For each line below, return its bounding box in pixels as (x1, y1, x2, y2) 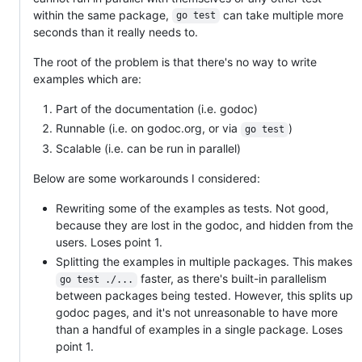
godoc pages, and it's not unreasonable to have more (56, 305, 338, 320)
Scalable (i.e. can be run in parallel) (56, 141, 241, 155)
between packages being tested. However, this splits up (56, 288, 353, 303)
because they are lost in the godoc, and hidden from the (56, 217, 353, 232)
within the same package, (33, 7, 172, 22)
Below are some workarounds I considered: (33, 170, 260, 185)
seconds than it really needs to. (33, 24, 198, 39)
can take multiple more (219, 7, 347, 22)
